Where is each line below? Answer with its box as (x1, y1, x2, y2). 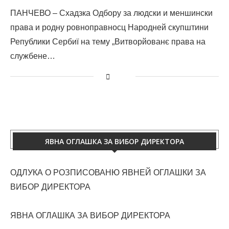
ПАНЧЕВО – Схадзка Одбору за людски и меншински (10, 8, 213, 17)
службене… (10, 51, 55, 60)
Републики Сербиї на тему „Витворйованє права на (10, 37, 205, 46)
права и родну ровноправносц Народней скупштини (10, 22, 209, 32)
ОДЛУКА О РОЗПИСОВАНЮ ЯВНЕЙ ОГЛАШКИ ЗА (10, 168, 206, 177)
